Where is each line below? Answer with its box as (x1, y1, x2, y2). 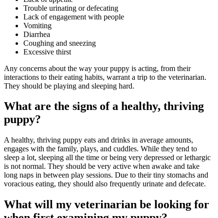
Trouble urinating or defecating (23, 3, 118, 12)
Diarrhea (23, 30, 50, 38)
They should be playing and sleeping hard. (4, 81, 136, 90)
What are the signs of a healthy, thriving (4, 100, 204, 113)
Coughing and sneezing (23, 38, 96, 47)
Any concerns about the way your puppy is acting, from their (4, 64, 191, 73)
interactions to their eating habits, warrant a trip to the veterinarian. (4, 73, 206, 81)
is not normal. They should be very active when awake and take (4, 162, 200, 171)
